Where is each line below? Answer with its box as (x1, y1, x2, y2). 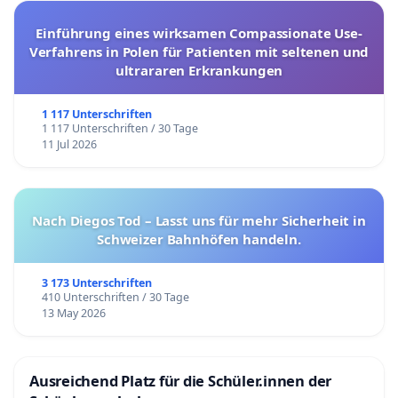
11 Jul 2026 (41, 136, 97, 152)
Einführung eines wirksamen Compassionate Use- (36, 23, 362, 42)
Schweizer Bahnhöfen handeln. (97, 229, 301, 248)
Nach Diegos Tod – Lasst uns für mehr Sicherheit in (32, 211, 366, 229)
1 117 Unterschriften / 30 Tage (41, 120, 198, 136)
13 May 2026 (41, 305, 106, 321)
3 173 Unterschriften (41, 275, 152, 291)
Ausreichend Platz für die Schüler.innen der (29, 370, 332, 391)
